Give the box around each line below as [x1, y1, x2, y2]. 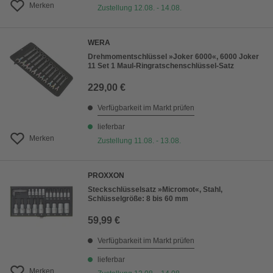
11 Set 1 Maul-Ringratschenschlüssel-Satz [88, 62, 234, 71]
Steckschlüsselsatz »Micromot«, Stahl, [88, 185, 222, 194]
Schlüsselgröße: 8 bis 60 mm [88, 194, 188, 204]
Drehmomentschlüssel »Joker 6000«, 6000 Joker [88, 52, 259, 62]
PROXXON [88, 171, 124, 180]
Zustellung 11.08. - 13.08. [97, 136, 181, 146]
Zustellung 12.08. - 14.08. [97, 4, 182, 13]
